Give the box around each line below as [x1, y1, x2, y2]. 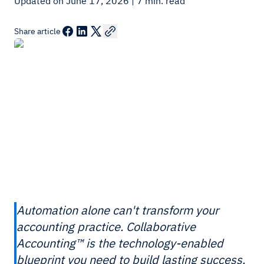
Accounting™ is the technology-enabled [16, 235, 223, 251]
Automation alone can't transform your [16, 202, 219, 218]
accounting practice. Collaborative [16, 219, 196, 235]
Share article [14, 26, 61, 37]
